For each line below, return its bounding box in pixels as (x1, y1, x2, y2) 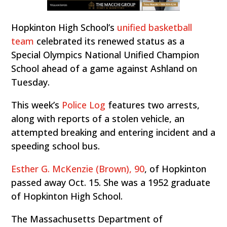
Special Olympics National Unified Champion (11, 49, 200, 61)
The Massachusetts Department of (11, 213, 163, 225)
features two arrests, (105, 99, 200, 111)
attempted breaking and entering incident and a (11, 126, 216, 139)
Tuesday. (11, 76, 50, 89)
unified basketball (117, 21, 193, 34)
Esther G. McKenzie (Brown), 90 (11, 163, 145, 175)
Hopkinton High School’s (11, 21, 118, 34)
